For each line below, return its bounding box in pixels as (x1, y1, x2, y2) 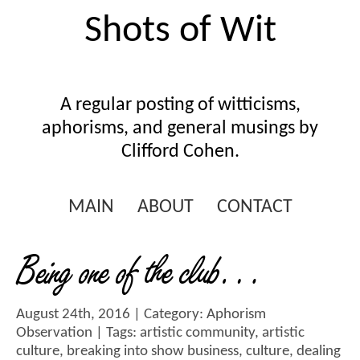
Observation (16, 325, 92, 342)
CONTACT (216, 198, 292, 217)
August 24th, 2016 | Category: (16, 307, 207, 323)
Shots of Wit (84, 12, 276, 51)
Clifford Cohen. (121, 142, 239, 162)
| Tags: (92, 325, 140, 342)
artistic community (140, 325, 255, 342)
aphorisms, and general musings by (42, 119, 318, 138)
